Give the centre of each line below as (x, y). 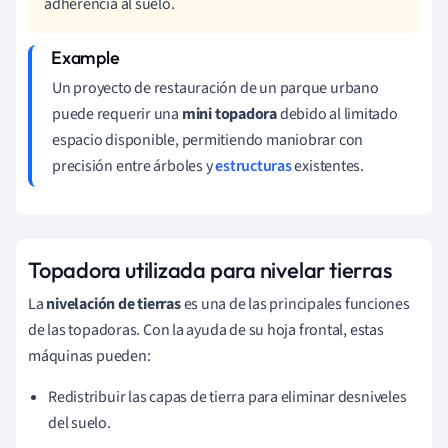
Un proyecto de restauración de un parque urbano (215, 87)
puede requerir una (117, 113)
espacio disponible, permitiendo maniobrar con (208, 139)
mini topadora (229, 113)
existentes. (328, 165)
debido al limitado (337, 113)
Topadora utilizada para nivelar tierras (210, 269)
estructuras (253, 165)
